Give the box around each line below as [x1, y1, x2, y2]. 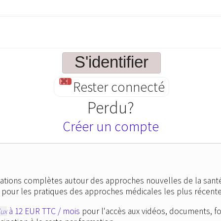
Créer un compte [62, 118, 159, 135]
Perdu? [87, 97, 134, 118]
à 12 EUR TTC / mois [7, 205, 80, 217]
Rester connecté [73, 78, 165, 96]
